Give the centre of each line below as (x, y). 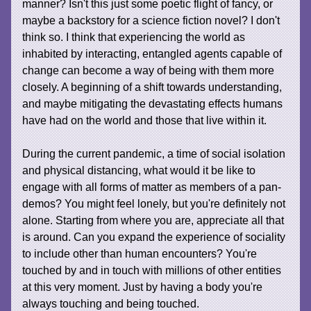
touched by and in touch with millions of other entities (152, 270)
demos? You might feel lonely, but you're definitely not (154, 203)
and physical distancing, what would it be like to (139, 170)
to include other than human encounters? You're (140, 253)
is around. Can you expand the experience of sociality (154, 236)
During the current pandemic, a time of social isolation (154, 153)
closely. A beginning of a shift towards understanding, (152, 86)
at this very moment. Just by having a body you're (143, 286)
